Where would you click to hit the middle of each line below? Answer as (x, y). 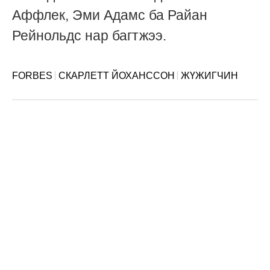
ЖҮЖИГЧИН (209, 76)
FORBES (32, 76)
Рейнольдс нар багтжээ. (89, 36)
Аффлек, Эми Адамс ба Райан (110, 15)
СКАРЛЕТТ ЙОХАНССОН (117, 76)
